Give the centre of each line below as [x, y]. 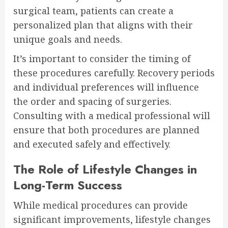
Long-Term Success [68, 185]
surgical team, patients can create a [93, 10]
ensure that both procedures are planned [106, 130]
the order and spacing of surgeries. [92, 101]
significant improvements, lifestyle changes [112, 219]
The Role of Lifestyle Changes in [105, 169]
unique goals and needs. [68, 39]
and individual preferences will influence [106, 87]
